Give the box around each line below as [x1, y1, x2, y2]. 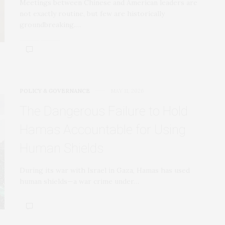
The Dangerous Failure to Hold [20, 103, 188, 119]
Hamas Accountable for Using [20, 122, 186, 137]
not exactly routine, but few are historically [20, 9, 165, 18]
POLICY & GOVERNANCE [20, 87, 90, 94]
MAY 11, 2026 [110, 87, 144, 94]
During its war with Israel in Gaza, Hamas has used [20, 165, 190, 175]
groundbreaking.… [20, 20, 81, 29]
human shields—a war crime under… [20, 176, 139, 186]
